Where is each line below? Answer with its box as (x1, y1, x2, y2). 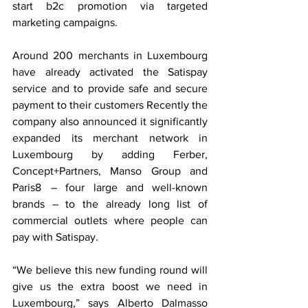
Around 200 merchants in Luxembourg (12, 49, 208, 62)
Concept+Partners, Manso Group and (12, 165, 208, 177)
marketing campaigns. (12, 16, 118, 29)
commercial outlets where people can (12, 214, 208, 227)
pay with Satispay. (12, 231, 98, 243)
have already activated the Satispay (12, 66, 208, 78)
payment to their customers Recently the (12, 99, 208, 111)
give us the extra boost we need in (12, 280, 208, 293)
